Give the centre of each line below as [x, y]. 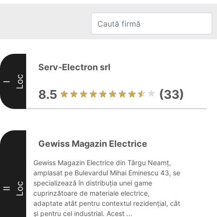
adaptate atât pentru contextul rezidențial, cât [107, 203]
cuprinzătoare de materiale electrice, [92, 193]
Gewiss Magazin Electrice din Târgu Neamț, [102, 163]
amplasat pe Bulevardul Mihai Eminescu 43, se [107, 173]
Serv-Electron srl [74, 67]
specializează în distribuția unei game [93, 183]
